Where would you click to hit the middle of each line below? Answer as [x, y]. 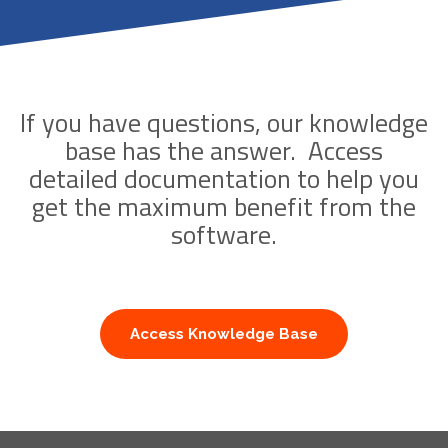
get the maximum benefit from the [224, 206]
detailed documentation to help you [224, 178]
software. [224, 234]
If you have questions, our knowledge [224, 122]
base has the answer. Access [224, 150]
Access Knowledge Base [224, 333]
